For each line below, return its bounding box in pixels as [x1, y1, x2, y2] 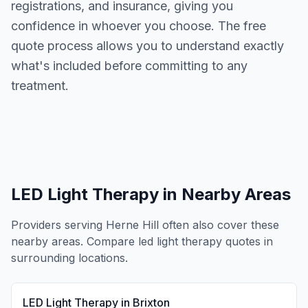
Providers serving [11, 218, 106, 232]
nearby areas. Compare [11, 234, 138, 248]
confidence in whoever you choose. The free [11, 19, 266, 33]
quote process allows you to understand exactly [11, 38, 284, 53]
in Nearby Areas [159, 184, 291, 204]
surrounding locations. [11, 251, 128, 265]
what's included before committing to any [11, 58, 247, 73]
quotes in [222, 234, 273, 248]
